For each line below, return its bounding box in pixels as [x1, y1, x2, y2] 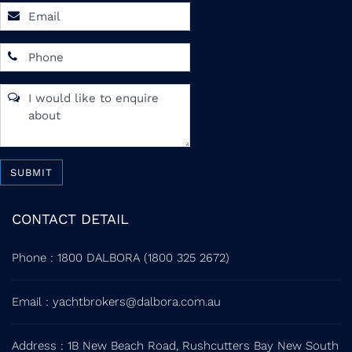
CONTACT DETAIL [12, 210, 129, 227]
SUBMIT [10, 166, 53, 178]
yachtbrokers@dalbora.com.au [53, 294, 221, 309]
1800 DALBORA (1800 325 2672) [57, 250, 229, 265]
